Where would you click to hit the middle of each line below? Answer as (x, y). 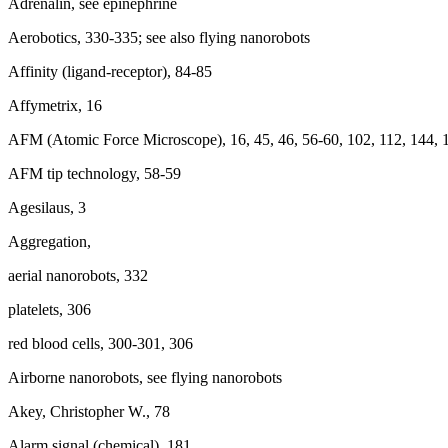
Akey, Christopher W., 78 (89, 411)
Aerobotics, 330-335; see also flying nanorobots (159, 37)
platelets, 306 (49, 309)
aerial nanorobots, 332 (78, 275)
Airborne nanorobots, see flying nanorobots (145, 377)
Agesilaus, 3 (47, 207)
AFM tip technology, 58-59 (94, 173)
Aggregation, (49, 241)
